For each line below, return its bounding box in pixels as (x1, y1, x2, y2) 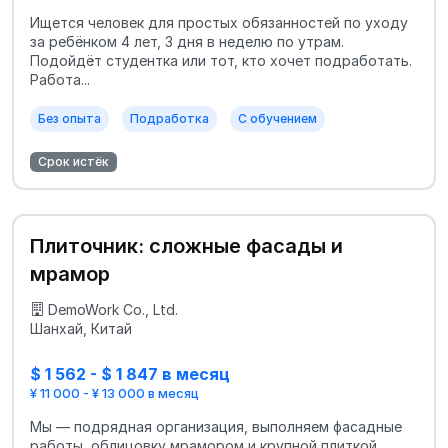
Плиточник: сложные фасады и (30, 233, 343, 258)
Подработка (130, 110, 209, 126)
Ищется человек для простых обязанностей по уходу (30, 13, 408, 31)
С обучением (238, 110, 317, 126)
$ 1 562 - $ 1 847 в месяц (30, 363, 230, 384)
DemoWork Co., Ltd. (48, 300, 178, 318)
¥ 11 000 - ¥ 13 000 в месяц (30, 384, 199, 401)
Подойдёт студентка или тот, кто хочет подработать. (30, 51, 412, 69)
